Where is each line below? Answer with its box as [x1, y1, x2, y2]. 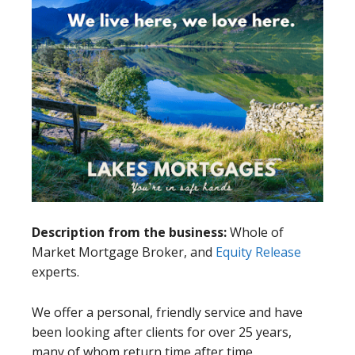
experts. [32, 263, 79, 281]
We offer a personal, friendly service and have [32, 303, 303, 322]
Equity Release [216, 243, 301, 261]
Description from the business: [32, 223, 230, 242]
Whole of [230, 223, 284, 242]
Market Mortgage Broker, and [32, 243, 216, 261]
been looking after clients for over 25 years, [32, 323, 292, 342]
